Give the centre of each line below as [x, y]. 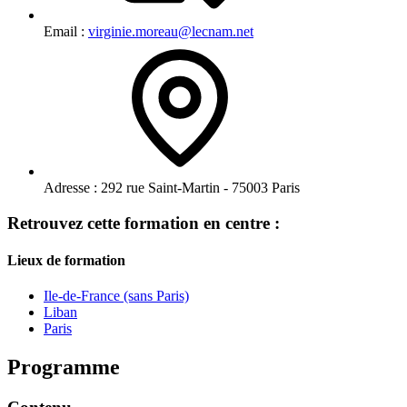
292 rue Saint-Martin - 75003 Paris [199, 187]
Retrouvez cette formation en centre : [144, 223]
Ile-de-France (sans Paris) [116, 296]
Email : [66, 31]
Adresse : [70, 187]
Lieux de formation [66, 260]
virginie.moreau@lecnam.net [171, 31]
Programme [64, 367]
